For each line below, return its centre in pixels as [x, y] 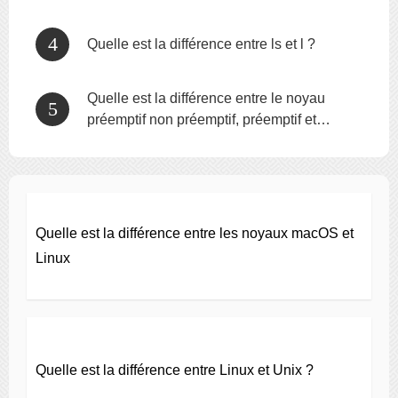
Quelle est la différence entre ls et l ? [201, 44]
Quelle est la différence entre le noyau [206, 98]
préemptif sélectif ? [146, 141]
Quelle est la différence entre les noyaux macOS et [195, 233]
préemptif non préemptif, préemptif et [202, 119]
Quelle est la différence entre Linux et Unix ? [175, 370]
